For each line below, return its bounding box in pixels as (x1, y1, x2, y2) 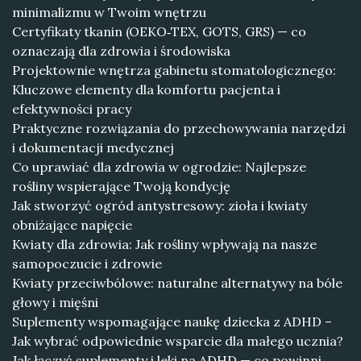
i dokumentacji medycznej (12, 139, 174, 156)
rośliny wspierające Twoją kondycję (12, 178, 230, 194)
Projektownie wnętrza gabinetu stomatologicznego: (12, 62, 336, 78)
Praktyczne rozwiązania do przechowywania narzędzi (12, 120, 346, 136)
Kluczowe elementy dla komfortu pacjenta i (12, 81, 280, 98)
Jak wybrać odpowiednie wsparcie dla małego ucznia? (12, 333, 343, 349)
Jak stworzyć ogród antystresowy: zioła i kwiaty (12, 197, 307, 214)
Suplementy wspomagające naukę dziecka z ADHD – (12, 313, 332, 330)
